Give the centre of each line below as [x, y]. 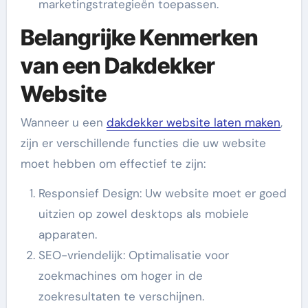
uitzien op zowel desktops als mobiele [143, 214]
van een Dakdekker [118, 65]
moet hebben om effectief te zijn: [113, 164]
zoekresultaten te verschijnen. [121, 296]
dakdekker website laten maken [193, 122]
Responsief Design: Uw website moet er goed [162, 193]
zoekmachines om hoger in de [120, 276]
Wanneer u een [63, 122]
